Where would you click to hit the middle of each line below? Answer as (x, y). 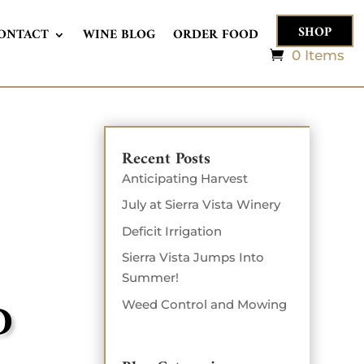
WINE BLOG (119, 35)
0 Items (318, 55)
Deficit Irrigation (172, 231)
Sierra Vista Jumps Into (193, 258)
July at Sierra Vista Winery (201, 205)
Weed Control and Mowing (205, 304)
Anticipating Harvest (185, 178)
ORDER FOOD (215, 35)
